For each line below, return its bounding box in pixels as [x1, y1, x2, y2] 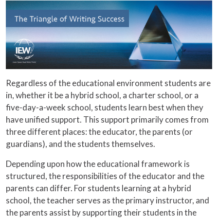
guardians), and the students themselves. [6, 139, 155, 149]
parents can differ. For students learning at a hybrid [6, 183, 191, 194]
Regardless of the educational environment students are [6, 78, 211, 89]
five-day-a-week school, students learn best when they [6, 102, 203, 113]
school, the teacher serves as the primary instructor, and [6, 195, 209, 206]
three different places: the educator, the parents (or [6, 127, 193, 137]
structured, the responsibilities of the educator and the [6, 171, 204, 182]
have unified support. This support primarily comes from [6, 114, 209, 125]
